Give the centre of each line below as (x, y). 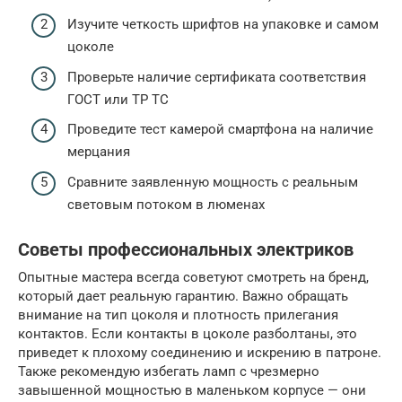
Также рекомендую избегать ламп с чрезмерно (169, 371)
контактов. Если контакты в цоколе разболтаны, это (188, 333)
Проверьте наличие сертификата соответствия (217, 77)
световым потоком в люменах (166, 204)
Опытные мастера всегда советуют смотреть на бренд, (193, 277)
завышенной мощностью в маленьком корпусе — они (192, 390)
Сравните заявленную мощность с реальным (213, 182)
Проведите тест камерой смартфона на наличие (220, 130)
